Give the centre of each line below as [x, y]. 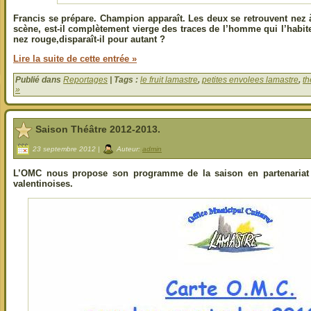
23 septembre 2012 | [66, 149]
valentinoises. [43, 184]
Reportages [85, 80]
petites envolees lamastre [250, 80]
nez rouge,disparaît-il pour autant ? [89, 40]
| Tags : [124, 80]
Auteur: [128, 149]
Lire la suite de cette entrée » [75, 59]
